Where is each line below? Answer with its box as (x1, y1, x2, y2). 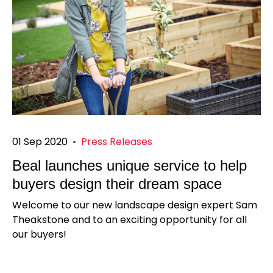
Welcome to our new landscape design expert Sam (12, 198, 257, 213)
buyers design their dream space (12, 175, 222, 193)
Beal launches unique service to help (12, 157, 247, 174)
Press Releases (81, 135, 152, 149)
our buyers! (12, 227, 66, 242)
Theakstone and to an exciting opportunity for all (12, 213, 247, 227)
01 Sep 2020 (12, 135, 68, 149)
